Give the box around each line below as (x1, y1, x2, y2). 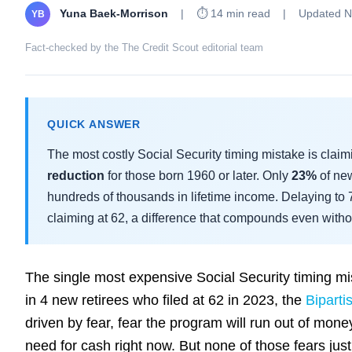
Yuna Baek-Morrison (60, 6, 168, 20)
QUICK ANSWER (47, 118, 141, 130)
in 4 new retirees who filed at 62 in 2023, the (25, 292, 306, 308)
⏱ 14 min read (196, 7, 270, 20)
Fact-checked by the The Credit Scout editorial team (25, 42, 263, 53)
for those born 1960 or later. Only (104, 168, 291, 182)
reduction (47, 168, 104, 182)
